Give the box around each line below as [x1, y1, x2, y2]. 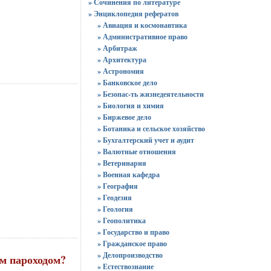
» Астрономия [97, 66, 144, 76]
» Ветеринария [97, 158, 146, 168]
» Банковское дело [97, 77, 157, 88]
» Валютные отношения [97, 146, 176, 157]
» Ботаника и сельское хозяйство [97, 123, 205, 134]
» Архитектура [97, 54, 146, 65]
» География [97, 181, 138, 191]
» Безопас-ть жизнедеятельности [97, 89, 204, 99]
